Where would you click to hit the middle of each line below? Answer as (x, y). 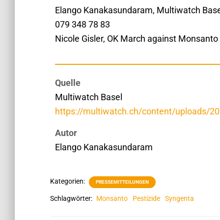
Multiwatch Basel (89, 97)
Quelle (68, 82)
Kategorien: (68, 181)
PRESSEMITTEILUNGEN (122, 182)
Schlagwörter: (72, 198)
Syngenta (179, 198)
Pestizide (146, 198)
